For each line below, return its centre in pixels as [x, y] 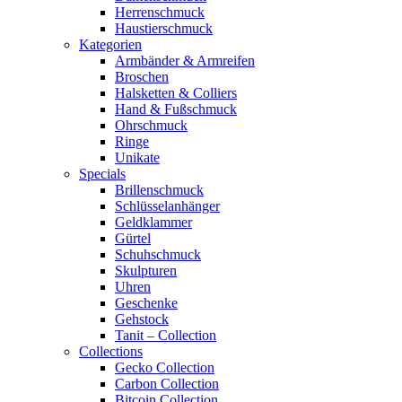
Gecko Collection [165, 367]
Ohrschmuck [151, 125]
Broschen [142, 76]
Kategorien [110, 44]
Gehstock [142, 319]
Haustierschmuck [164, 28]
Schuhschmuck [158, 254]
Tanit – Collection [166, 335]
